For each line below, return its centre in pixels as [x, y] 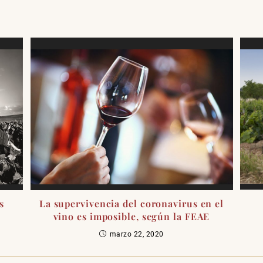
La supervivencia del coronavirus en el [131, 203]
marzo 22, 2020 [136, 234]
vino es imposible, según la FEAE [131, 216]
